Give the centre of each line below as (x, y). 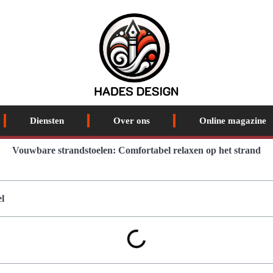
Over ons (131, 120)
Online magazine (232, 120)
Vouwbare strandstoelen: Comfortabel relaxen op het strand (136, 150)
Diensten (47, 120)
